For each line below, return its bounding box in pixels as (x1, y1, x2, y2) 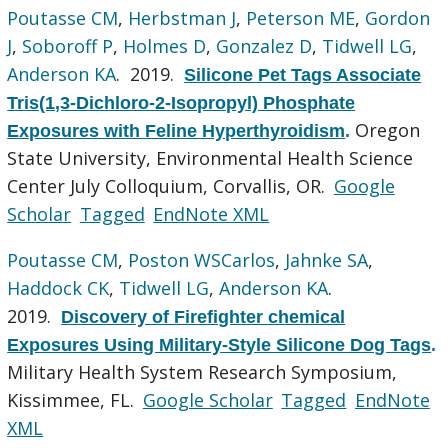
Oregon (355, 117, 421, 142)
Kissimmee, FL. (7, 387, 140, 412)
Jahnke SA (285, 247, 369, 272)
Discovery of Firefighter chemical (61, 306, 346, 327)
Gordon (365, 5, 431, 30)
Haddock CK (7, 275, 110, 300)
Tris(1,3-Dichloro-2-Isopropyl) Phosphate (7, 92, 356, 113)
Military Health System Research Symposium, (7, 359, 398, 384)
